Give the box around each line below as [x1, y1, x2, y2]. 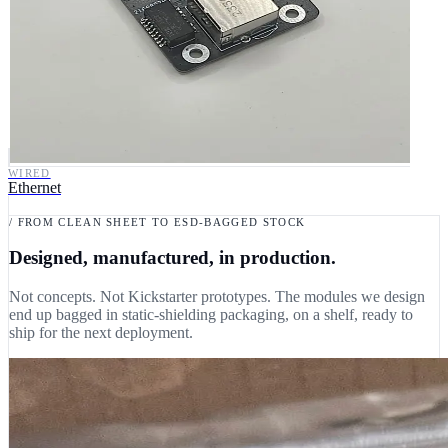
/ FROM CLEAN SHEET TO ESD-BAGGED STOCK [9, 216, 306, 229]
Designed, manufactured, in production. [9, 247, 336, 269]
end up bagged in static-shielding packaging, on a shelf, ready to [9, 305, 413, 323]
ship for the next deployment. [9, 323, 193, 341]
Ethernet [8, 179, 61, 197]
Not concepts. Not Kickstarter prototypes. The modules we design [9, 287, 425, 305]
